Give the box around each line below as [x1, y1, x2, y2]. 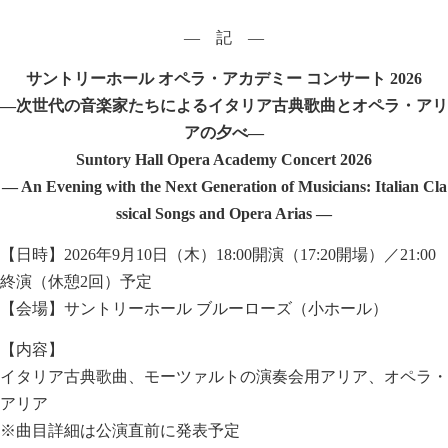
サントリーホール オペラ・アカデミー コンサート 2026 [26, 70, 422, 87]
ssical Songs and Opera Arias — [116, 205, 332, 222]
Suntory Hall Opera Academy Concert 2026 [76, 151, 372, 168]
